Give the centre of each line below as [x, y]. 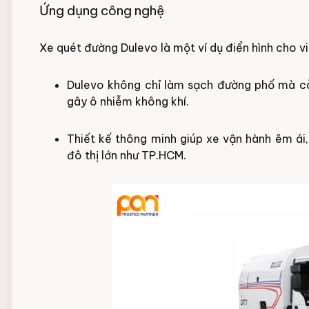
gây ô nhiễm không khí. [128, 101]
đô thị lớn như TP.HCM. [127, 155]
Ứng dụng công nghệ [102, 10]
